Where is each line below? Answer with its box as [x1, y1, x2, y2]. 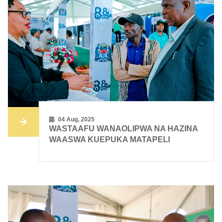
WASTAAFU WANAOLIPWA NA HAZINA [49, 124, 198, 133]
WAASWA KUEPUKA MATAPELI [49, 135, 170, 144]
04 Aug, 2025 [56, 116, 95, 123]
